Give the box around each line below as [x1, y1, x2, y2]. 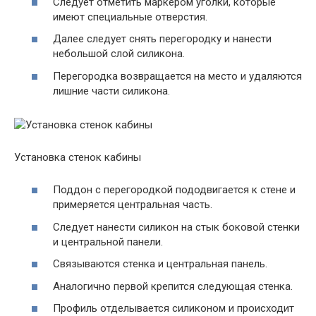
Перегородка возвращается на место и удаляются [53, 69, 302, 83]
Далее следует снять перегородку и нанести [53, 32, 272, 45]
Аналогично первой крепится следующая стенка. [53, 279, 293, 293]
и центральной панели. [53, 235, 163, 248]
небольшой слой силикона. [53, 47, 185, 60]
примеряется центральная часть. [53, 198, 212, 211]
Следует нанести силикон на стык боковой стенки [53, 220, 300, 233]
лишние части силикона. [53, 84, 170, 97]
